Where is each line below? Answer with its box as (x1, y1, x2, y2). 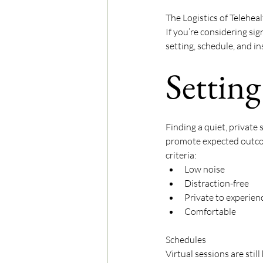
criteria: (166, 149, 197, 161)
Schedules (166, 234, 206, 246)
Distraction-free (184, 177, 249, 190)
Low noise (184, 163, 225, 176)
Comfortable (184, 205, 238, 218)
